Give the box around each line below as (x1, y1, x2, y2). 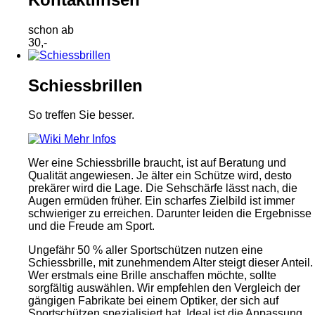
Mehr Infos (64, 133, 116, 146)
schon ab (28, 23, 74, 36)
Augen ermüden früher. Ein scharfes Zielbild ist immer (28, 195, 295, 207)
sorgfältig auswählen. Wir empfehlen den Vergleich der (28, 282, 300, 295)
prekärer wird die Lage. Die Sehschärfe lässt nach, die (28, 182, 297, 195)
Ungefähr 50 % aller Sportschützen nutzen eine (28, 244, 263, 257)
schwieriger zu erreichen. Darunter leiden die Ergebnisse (28, 207, 311, 220)
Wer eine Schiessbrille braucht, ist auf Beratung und (28, 157, 286, 169)
